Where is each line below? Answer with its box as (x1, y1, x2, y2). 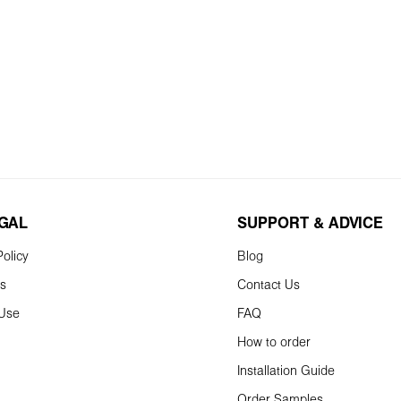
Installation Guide (237, 365, 335, 378)
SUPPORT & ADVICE (237, 218, 383, 232)
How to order (237, 337, 311, 349)
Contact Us (237, 279, 300, 292)
